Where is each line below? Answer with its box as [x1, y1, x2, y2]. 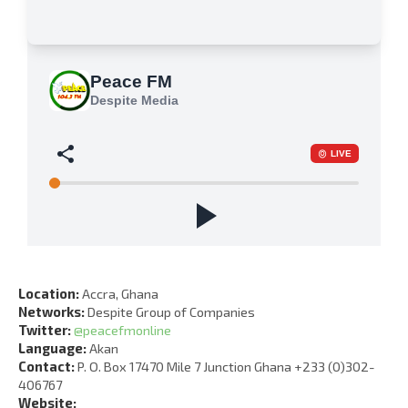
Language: [18, 339, 87, 356]
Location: [18, 284, 79, 301]
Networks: [18, 302, 85, 320]
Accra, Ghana [79, 284, 158, 301]
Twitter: [18, 321, 71, 338]
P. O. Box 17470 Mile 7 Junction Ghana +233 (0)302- [75, 357, 375, 374]
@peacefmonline [74, 321, 171, 338]
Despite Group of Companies [85, 302, 255, 320]
